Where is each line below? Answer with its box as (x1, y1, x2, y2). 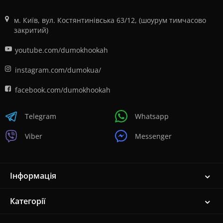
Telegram (25, 111, 56, 121)
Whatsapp (135, 111, 169, 121)
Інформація (10, 170, 56, 181)
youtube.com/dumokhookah (15, 45, 108, 55)
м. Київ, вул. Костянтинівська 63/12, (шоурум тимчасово (13, 15, 206, 25)
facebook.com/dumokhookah (15, 85, 111, 95)
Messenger (135, 131, 172, 141)
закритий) (13, 25, 48, 35)
